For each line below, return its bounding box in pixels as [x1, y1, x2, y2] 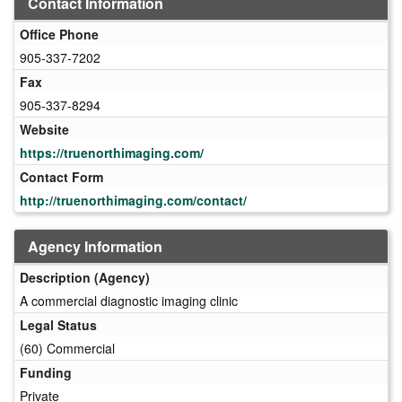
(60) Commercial [20, 338, 115, 357]
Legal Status [20, 315, 97, 334]
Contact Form [20, 167, 103, 186]
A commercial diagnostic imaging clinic [20, 291, 238, 310]
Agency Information [28, 235, 162, 257]
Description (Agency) [20, 267, 150, 286]
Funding [20, 363, 72, 381]
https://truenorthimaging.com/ [20, 143, 204, 162]
